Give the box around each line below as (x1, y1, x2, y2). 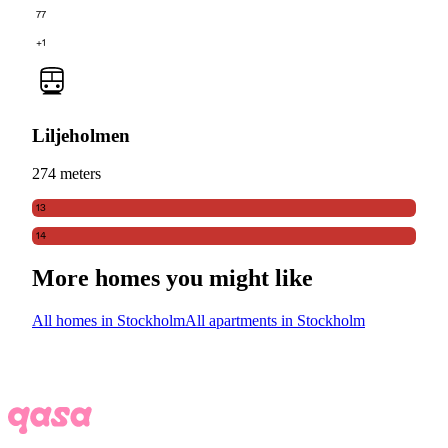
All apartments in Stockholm (185, 312, 365, 330)
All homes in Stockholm (32, 312, 185, 330)
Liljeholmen (32, 124, 130, 146)
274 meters (32, 165, 101, 183)
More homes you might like (32, 265, 313, 292)
